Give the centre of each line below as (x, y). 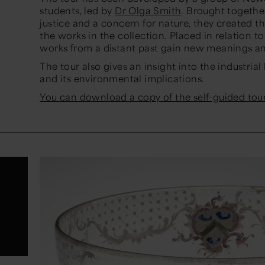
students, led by (77, 11)
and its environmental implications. (122, 79)
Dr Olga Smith (148, 11)
